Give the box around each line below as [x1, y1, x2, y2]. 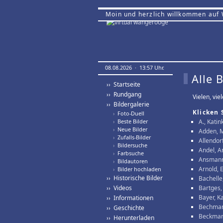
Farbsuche [114, 149, 144, 157]
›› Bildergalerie [107, 100, 149, 109]
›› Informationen [107, 194, 153, 202]
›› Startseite [107, 80, 140, 89]
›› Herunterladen [107, 214, 154, 222]
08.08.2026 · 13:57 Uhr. [105, 64, 164, 71]
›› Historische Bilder [107, 174, 163, 182]
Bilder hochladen [114, 165, 161, 173]
